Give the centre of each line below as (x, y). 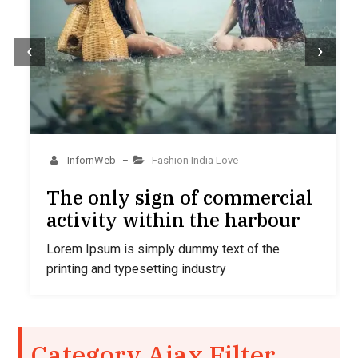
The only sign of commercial (179, 198)
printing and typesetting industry (136, 269)
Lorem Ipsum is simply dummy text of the (163, 249)
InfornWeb (92, 161)
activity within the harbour (173, 220)
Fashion (171, 161)
